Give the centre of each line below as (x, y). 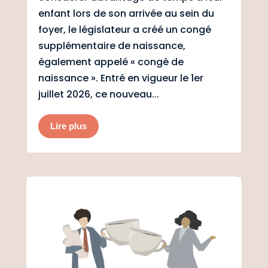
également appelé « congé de (111, 62)
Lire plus (68, 126)
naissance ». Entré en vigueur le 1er (121, 78)
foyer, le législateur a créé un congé (124, 30)
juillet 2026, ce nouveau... (98, 95)
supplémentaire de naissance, (112, 46)
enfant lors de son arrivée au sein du (126, 14)
